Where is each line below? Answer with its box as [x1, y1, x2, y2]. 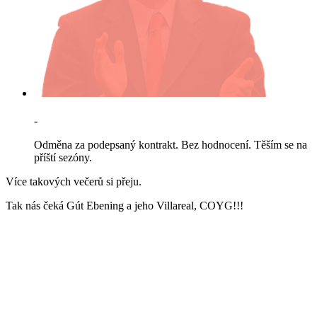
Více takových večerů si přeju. [6, 175, 142, 188]
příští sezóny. [34, 151, 92, 164]
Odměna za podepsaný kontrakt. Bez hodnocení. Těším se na [34, 139, 307, 151]
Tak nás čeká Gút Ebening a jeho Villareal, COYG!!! [6, 200, 243, 212]
